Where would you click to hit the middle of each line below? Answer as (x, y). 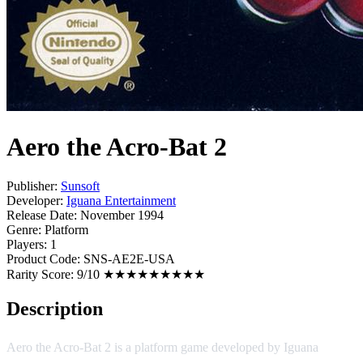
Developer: (35, 201)
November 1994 (122, 216)
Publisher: (32, 186)
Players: (27, 245)
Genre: (24, 230)
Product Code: (43, 259)
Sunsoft (80, 186)
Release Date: (42, 216)
